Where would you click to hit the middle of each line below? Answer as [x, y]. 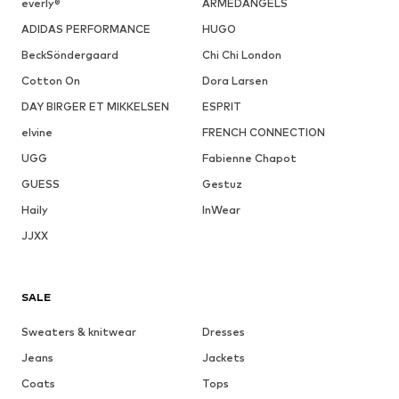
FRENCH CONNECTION [263, 132]
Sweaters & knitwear [79, 331]
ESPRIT [221, 106]
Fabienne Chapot [249, 158]
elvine [37, 132]
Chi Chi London [241, 54]
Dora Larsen [235, 80]
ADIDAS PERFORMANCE [86, 28]
